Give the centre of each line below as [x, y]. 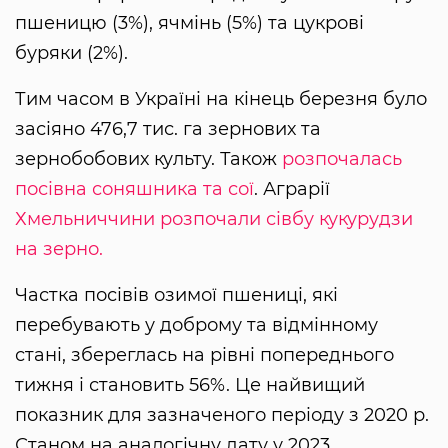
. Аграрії [292, 188]
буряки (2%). [71, 52]
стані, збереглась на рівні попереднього [204, 354]
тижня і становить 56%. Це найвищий [190, 384]
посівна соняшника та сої [134, 188]
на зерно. [59, 248]
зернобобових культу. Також [148, 158]
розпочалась [342, 158]
